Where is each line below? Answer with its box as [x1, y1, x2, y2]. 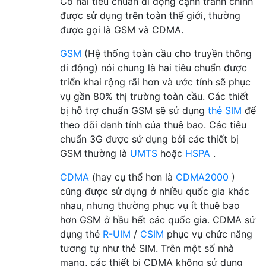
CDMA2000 [176, 170, 229, 183]
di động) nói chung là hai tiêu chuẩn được [60, 61, 247, 74]
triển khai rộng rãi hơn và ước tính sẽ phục [60, 75, 251, 88]
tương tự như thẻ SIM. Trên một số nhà [60, 242, 234, 254]
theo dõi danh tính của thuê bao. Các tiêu [60, 118, 246, 131]
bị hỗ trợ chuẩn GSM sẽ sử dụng [60, 104, 208, 116]
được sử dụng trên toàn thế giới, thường [60, 9, 240, 21]
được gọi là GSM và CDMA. [60, 23, 183, 36]
